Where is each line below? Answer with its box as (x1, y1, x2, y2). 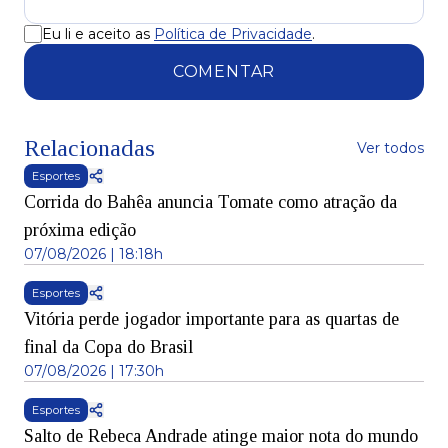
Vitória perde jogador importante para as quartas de (24, 309, 399, 330)
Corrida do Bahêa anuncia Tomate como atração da (24, 192, 397, 213)
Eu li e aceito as (42, 25, 150, 44)
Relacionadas (24, 135, 155, 162)
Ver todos (357, 139, 424, 158)
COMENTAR (172, 62, 276, 82)
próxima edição (24, 220, 136, 241)
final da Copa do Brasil (24, 337, 193, 358)
